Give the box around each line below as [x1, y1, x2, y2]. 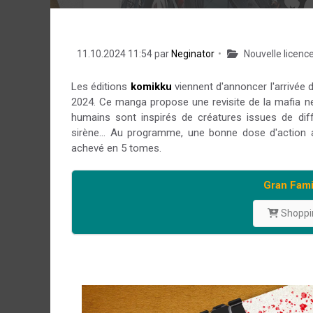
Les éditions [71, 80, 131, 93]
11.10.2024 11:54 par [75, 48, 171, 59]
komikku [130, 80, 172, 93]
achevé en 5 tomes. [71, 142, 161, 154]
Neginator [171, 48, 214, 59]
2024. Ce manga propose [71, 96, 193, 108]
